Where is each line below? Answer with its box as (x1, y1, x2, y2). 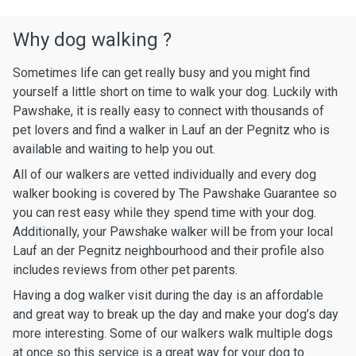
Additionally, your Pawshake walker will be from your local (13, 224, 333, 239)
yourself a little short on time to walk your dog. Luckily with (13, 84, 338, 99)
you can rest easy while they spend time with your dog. (13, 205, 316, 220)
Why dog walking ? (13, 29, 172, 51)
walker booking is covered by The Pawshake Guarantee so (13, 186, 337, 201)
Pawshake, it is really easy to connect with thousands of (13, 103, 324, 118)
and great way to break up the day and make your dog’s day (13, 307, 339, 322)
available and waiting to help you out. (13, 141, 215, 157)
